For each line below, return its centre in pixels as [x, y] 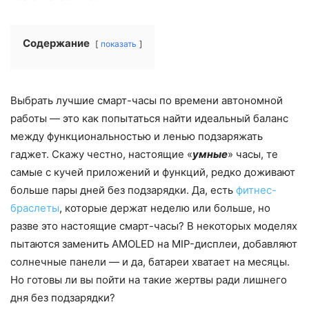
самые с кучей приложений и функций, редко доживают [153, 172]
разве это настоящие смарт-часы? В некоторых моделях [154, 226]
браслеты [35, 208]
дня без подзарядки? [63, 298]
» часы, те [253, 154]
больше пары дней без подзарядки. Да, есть [123, 190]
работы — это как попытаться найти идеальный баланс [149, 119]
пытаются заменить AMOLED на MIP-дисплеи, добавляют [154, 244]
